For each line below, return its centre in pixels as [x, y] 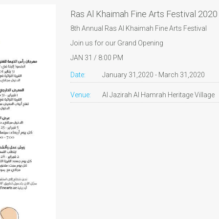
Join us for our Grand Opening [118, 43]
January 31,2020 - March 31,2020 [153, 75]
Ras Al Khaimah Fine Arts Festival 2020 [144, 14]
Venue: [81, 95]
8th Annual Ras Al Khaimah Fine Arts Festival [139, 29]
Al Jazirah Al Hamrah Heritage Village [158, 95]
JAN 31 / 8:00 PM [97, 58]
